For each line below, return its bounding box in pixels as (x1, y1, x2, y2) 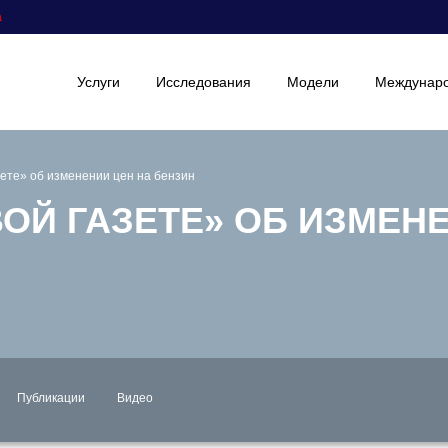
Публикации (17, 391, 85, 405)
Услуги (77, 74, 121, 90)
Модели (287, 74, 340, 90)
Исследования (156, 74, 252, 90)
